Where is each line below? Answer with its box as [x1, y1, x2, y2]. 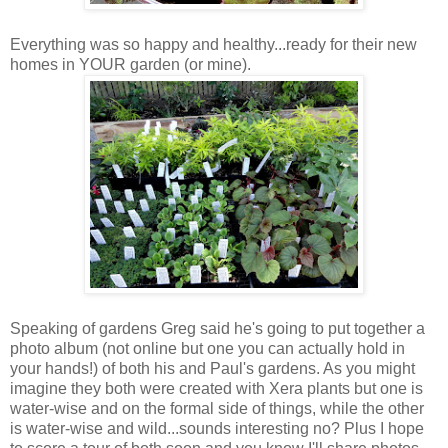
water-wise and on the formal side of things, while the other [10, 399, 424, 417]
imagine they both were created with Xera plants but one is [10, 379, 423, 397]
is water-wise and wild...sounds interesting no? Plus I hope [10, 419, 424, 437]
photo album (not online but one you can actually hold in [10, 339, 405, 357]
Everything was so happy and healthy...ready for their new [10, 35, 417, 53]
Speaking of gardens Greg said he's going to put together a [10, 319, 425, 337]
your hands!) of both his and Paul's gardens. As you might [10, 359, 415, 377]
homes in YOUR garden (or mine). [10, 55, 251, 73]
